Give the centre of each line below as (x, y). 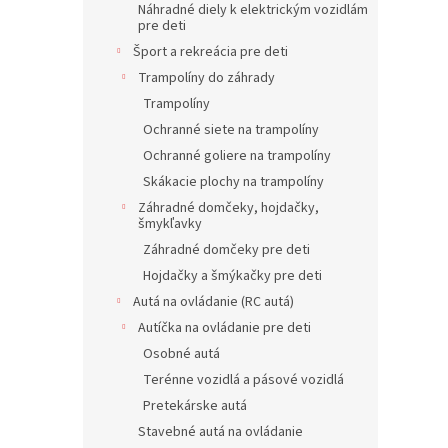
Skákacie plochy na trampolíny (233, 182)
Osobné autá (181, 354)
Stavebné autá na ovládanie (220, 432)
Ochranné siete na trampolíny (231, 130)
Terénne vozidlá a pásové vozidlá (243, 380)
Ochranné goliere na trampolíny (237, 156)
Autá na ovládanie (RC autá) (213, 302)
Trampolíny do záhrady (206, 78)
